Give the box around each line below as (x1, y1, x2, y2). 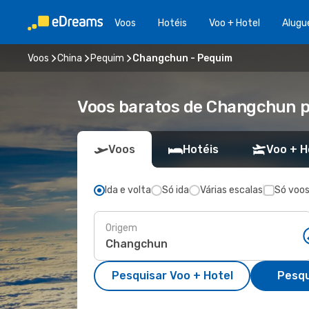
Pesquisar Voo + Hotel (111, 269, 233, 282)
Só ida (162, 184, 189, 196)
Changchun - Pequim (132, 52, 232, 64)
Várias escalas (200, 184, 263, 196)
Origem (106, 221, 137, 234)
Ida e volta (105, 184, 151, 196)
